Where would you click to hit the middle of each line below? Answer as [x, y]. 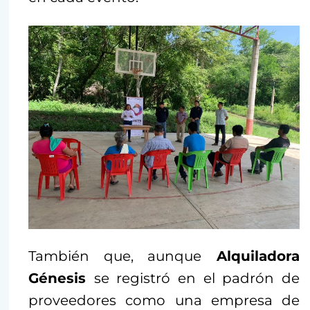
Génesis [61, 278]
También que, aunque [115, 256]
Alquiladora [251, 256]
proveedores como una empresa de [164, 300]
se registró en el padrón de [197, 278]
